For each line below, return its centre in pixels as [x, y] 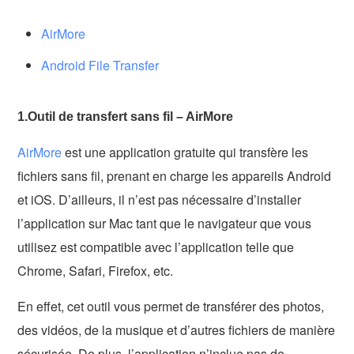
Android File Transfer [100, 65]
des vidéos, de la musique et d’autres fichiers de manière [177, 330]
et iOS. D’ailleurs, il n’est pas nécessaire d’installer [160, 199]
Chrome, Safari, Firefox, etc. [96, 270]
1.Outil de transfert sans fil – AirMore [126, 116]
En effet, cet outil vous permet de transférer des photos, [171, 306]
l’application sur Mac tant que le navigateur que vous [165, 223]
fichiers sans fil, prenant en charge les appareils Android [175, 175]
